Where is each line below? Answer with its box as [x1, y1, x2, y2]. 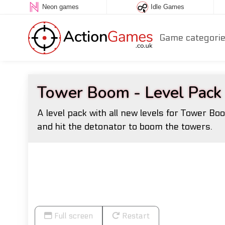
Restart [120, 211, 150, 220]
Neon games [42, 3, 79, 11]
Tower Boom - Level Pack [37, 82, 221, 103]
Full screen [52, 211, 93, 220]
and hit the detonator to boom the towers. [37, 122, 212, 132]
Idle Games [150, 3, 184, 11]
